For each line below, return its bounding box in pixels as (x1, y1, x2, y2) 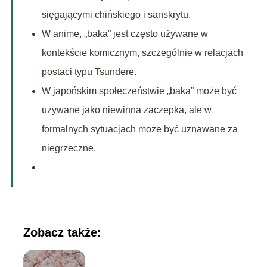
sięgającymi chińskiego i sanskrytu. (41, 10, 191, 20)
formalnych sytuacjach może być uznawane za (41, 124, 238, 135)
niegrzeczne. (41, 143, 96, 154)
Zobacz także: (23, 226, 101, 240)
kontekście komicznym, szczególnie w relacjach (41, 48, 243, 58)
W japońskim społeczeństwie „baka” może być (41, 86, 237, 97)
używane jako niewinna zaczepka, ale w (41, 105, 212, 116)
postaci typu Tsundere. (41, 67, 136, 77)
